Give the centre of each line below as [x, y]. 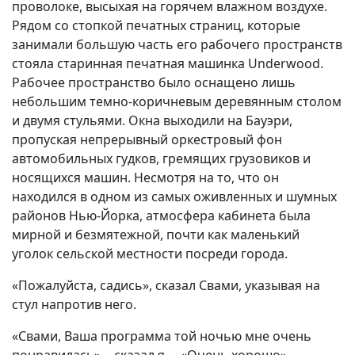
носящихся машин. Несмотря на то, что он [145, 178]
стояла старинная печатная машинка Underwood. [168, 64]
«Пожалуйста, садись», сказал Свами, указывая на [166, 286]
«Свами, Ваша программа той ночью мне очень [162, 336]
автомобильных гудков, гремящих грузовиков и [161, 159]
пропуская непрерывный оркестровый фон [147, 140]
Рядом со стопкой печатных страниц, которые [156, 26]
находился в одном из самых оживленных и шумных [174, 197]
